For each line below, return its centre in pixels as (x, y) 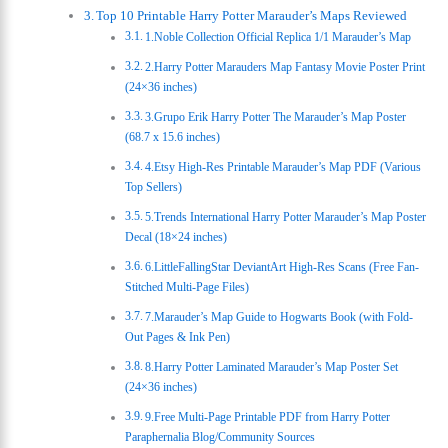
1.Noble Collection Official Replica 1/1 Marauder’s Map (277, 36)
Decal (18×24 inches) (175, 236)
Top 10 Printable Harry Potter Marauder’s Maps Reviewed (252, 15)
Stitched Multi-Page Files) (186, 286)
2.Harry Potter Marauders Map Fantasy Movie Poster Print (284, 66)
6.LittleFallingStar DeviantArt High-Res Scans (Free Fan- (281, 266)
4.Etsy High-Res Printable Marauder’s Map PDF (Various (282, 166)
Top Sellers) (153, 186)
